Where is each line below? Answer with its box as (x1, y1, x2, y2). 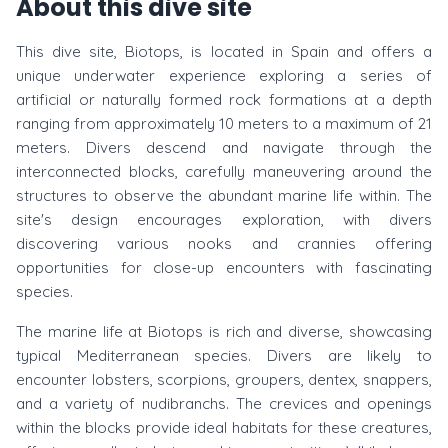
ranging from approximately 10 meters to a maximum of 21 (16, 114, 432, 133)
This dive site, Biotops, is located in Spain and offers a (16, 42, 432, 61)
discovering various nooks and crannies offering (16, 234, 432, 253)
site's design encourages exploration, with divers (16, 210, 432, 229)
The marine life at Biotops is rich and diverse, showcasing (16, 322, 432, 341)
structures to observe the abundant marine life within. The (16, 186, 432, 205)
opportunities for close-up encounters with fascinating (16, 258, 432, 277)
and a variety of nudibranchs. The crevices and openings (16, 394, 432, 413)
